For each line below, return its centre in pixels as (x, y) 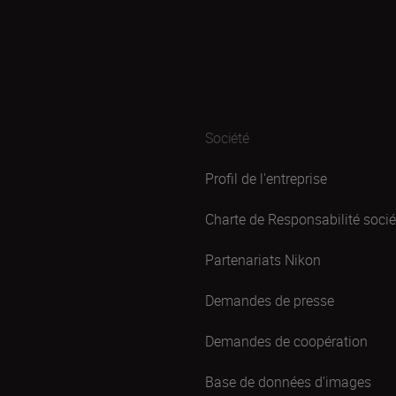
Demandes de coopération (286, 341)
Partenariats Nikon (263, 260)
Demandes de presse (270, 301)
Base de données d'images (288, 382)
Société (227, 138)
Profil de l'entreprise (266, 179)
